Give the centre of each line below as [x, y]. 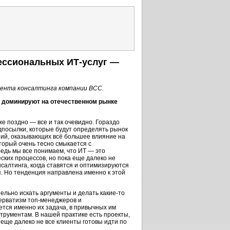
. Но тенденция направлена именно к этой [63, 172]
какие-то [112, 193]
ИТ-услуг [87, 62]
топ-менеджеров [52, 200]
